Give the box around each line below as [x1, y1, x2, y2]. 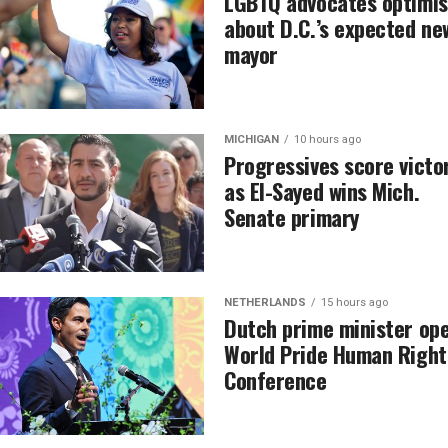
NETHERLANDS [224, 296, 306, 309]
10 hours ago [294, 133, 361, 146]
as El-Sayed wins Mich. [224, 174, 420, 207]
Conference [224, 363, 327, 396]
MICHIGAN [224, 133, 279, 146]
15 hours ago [321, 296, 388, 309]
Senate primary [224, 200, 359, 233]
